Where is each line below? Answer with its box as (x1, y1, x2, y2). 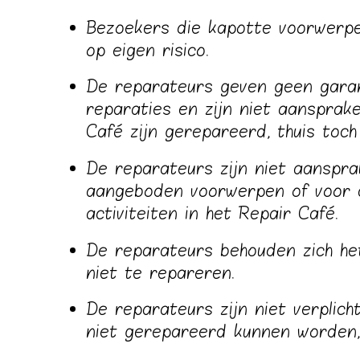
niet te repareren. (86, 261, 243, 284)
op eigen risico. (86, 39, 217, 62)
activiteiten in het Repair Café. (86, 202, 346, 226)
